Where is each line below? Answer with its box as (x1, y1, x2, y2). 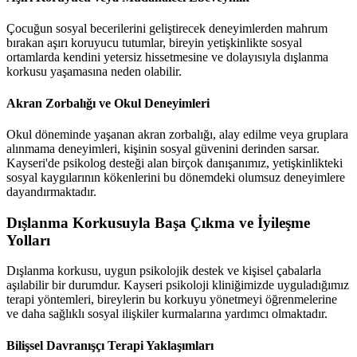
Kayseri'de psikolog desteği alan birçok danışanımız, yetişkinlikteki (6, 155, 343, 170)
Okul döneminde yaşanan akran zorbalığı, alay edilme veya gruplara (6, 127, 348, 141)
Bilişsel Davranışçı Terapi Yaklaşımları (6, 338, 214, 352)
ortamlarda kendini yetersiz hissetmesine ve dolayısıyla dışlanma (6, 50, 328, 65)
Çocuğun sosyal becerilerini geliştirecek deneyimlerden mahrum (6, 22, 328, 36)
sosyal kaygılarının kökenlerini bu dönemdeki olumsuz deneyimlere (6, 170, 345, 184)
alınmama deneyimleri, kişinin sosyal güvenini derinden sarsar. (6, 141, 320, 155)
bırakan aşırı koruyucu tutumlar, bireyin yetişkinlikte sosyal (6, 36, 302, 50)
